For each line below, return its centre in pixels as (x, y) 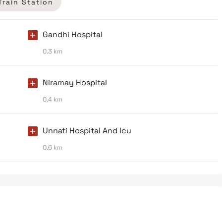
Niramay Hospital (75, 83)
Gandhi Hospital (73, 35)
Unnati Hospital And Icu (87, 131)
